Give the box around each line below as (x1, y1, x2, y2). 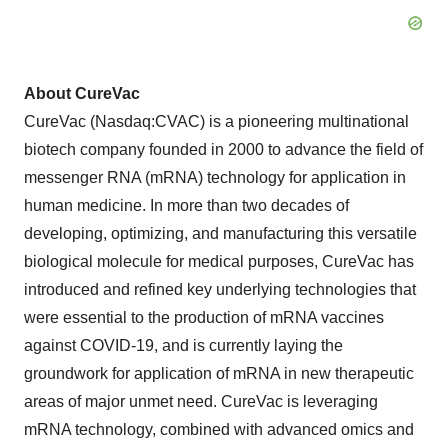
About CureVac (24, 85, 140, 102)
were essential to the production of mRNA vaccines (24, 309, 384, 326)
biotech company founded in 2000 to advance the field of (24, 141, 423, 158)
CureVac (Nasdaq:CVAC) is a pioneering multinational (24, 113, 409, 130)
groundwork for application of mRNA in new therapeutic (24, 365, 414, 382)
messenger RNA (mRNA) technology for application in (24, 169, 406, 186)
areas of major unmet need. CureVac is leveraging (24, 393, 378, 410)
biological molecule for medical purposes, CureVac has (24, 253, 414, 270)
